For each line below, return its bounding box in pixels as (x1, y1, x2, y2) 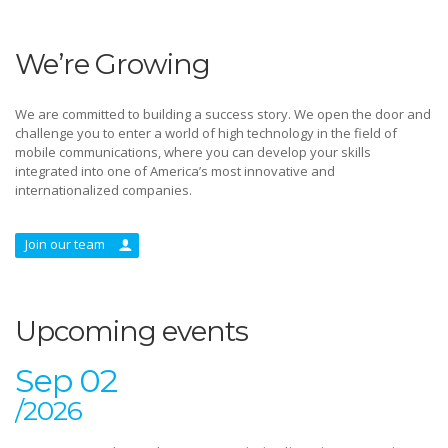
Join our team (25, 235, 105, 253)
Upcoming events (15, 314, 249, 348)
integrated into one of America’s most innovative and (15, 162, 335, 180)
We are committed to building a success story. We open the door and (15, 105, 431, 123)
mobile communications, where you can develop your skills (15, 143, 371, 161)
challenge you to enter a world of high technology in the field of (15, 124, 397, 142)
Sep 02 (15, 361, 118, 400)
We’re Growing (15, 47, 211, 81)
